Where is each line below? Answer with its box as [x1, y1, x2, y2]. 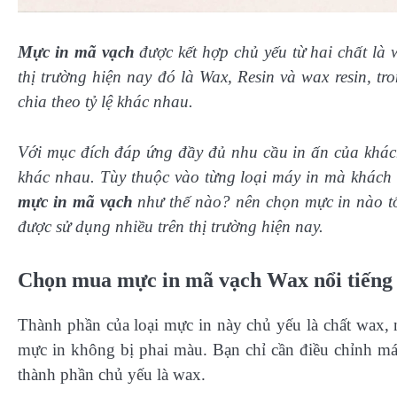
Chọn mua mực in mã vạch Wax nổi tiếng [18, 269, 393, 292]
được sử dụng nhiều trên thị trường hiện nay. [18, 216, 323, 236]
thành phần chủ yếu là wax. [18, 365, 206, 385]
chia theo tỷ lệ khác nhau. [18, 92, 193, 111]
